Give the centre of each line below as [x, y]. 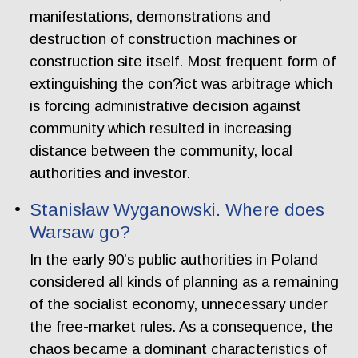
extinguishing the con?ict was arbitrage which [181, 83]
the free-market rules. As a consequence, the [182, 326]
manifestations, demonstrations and [151, 16]
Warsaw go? [80, 233]
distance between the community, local [161, 150]
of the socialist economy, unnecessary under [179, 304]
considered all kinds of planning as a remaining [185, 281]
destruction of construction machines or [164, 38]
